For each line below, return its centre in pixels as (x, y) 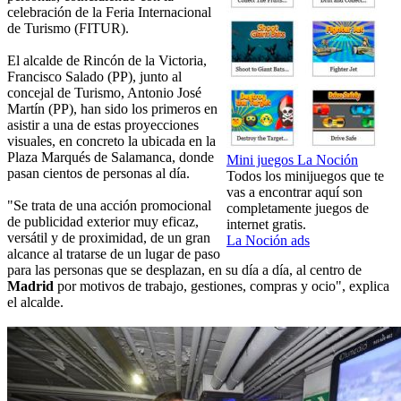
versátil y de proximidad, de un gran (109, 238)
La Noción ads (268, 241)
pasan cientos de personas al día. (98, 174)
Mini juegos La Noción (292, 160)
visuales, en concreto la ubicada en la (111, 141)
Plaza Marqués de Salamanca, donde (111, 158)
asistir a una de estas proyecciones (103, 125)
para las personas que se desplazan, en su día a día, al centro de (184, 270)
